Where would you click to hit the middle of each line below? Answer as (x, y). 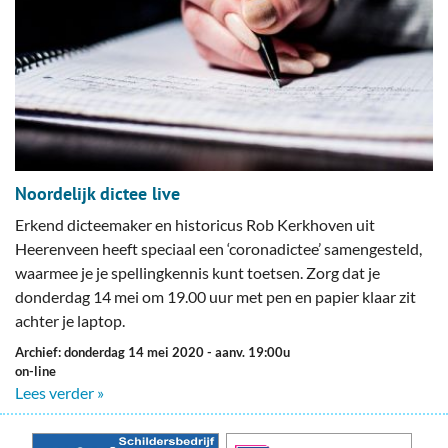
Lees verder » (59, 393)
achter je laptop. (71, 321)
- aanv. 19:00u (248, 352)
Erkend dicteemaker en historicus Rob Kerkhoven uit (195, 225)
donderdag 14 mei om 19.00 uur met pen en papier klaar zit (215, 297)
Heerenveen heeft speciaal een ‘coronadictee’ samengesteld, (218, 249)
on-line (35, 371)
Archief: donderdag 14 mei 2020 (115, 352)
